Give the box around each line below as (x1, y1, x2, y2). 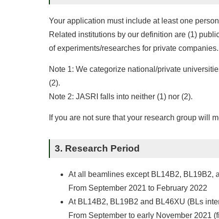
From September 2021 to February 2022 (68, 184, 207, 192)
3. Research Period (55, 143, 140, 153)
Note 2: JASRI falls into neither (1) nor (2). (49, 92, 193, 101)
